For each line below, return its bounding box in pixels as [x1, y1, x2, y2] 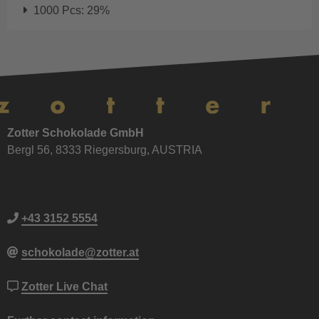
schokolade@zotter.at [21, 246, 139, 258]
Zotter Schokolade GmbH [7, 126, 144, 139]
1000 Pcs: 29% [30, 4, 110, 17]
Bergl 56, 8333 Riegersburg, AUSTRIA [7, 143, 202, 156]
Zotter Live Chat [21, 280, 108, 293]
